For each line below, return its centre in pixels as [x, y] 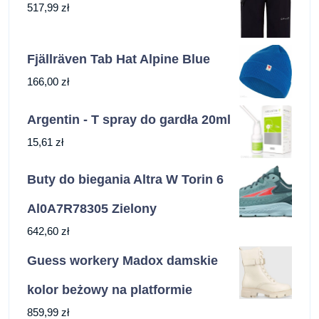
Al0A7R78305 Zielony [92, 208]
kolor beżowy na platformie [110, 289]
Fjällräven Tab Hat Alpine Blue [119, 59]
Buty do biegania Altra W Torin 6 [125, 179]
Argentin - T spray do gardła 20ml [129, 119]
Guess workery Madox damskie [122, 260]
